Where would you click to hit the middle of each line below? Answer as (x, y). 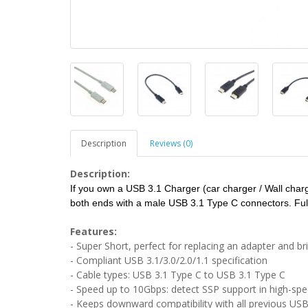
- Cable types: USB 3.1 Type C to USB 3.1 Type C (178, 274)
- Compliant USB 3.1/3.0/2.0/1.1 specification (169, 260)
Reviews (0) (171, 143)
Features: (93, 231)
